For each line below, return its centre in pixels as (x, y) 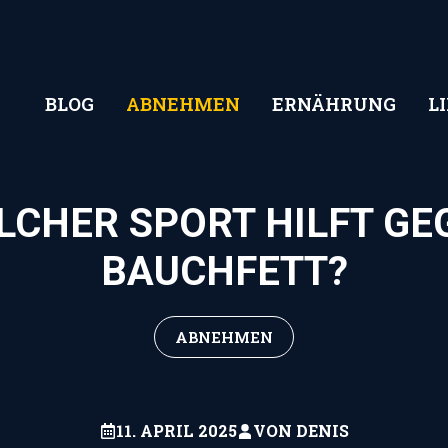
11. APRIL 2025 (176, 430)
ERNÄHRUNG (334, 103)
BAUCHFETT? (224, 271)
